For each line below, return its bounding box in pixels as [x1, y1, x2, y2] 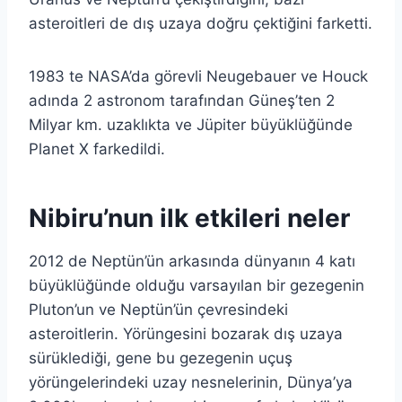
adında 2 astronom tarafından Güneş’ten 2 [29, 91, 335, 109]
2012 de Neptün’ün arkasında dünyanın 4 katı [29, 251, 355, 270]
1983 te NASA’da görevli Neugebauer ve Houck [29, 66, 368, 85]
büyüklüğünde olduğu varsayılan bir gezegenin [29, 275, 364, 294]
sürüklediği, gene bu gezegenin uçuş [29, 348, 293, 367]
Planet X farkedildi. [29, 139, 165, 158]
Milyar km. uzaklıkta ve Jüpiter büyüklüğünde [29, 115, 353, 134]
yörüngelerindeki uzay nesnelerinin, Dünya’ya [29, 372, 353, 391]
